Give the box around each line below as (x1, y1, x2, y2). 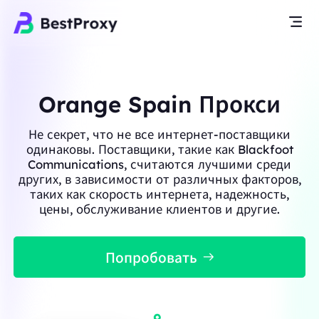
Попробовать (105, 249, 197, 266)
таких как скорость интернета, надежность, (30, 186, 289, 202)
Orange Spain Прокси (38, 90, 281, 118)
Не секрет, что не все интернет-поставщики (28, 126, 291, 142)
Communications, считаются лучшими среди (28, 156, 291, 172)
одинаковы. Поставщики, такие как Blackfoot (26, 141, 293, 157)
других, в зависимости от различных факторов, (18, 171, 301, 187)
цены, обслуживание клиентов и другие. (39, 201, 280, 216)
